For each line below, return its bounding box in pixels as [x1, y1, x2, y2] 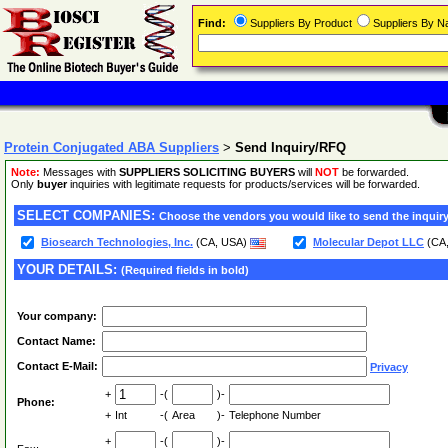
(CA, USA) [193, 236, 250, 248]
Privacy [370, 361, 408, 373]
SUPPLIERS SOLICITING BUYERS [119, 166, 295, 178]
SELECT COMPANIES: [17, 208, 159, 223]
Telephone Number [229, 409, 321, 421]
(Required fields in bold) [121, 264, 249, 276]
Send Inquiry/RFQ [235, 140, 346, 155]
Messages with [43, 166, 119, 178]
